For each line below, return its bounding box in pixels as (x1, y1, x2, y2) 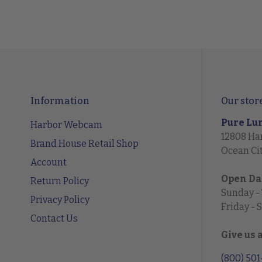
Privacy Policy (30, 194, 89, 206)
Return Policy (30, 175, 89, 187)
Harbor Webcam (30, 119, 102, 131)
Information (30, 95, 89, 107)
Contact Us (30, 213, 78, 225)
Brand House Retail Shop (30, 138, 139, 150)
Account (30, 157, 67, 168)
